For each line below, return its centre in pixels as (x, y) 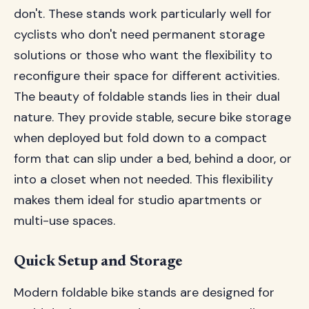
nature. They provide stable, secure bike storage (152, 117)
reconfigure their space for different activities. (147, 76)
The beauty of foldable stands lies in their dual (147, 97)
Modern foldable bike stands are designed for (144, 292)
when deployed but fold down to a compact (140, 138)
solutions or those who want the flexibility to (143, 55)
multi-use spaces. (64, 221)
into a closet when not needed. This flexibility (143, 179)
